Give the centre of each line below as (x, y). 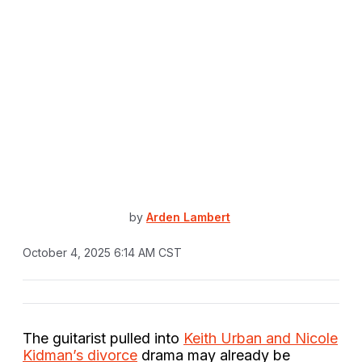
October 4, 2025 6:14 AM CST (102, 252)
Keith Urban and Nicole (261, 338)
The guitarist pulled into (103, 338)
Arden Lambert (188, 217)
